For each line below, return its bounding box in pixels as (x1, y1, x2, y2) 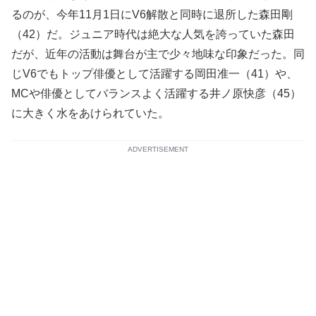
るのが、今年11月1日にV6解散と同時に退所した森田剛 (11, 8, 293, 21)
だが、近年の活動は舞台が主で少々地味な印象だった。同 (11, 48, 305, 61)
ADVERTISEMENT (128, 145, 188, 154)
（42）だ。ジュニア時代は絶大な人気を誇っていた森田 (11, 28, 295, 41)
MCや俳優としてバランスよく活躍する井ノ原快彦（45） (11, 87, 301, 100)
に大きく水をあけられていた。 (11, 107, 169, 120)
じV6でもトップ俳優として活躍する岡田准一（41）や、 (11, 68, 298, 80)
